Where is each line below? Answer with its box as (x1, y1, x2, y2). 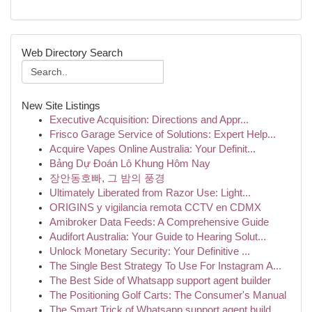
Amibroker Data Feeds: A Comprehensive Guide (49, 217, 269, 228)
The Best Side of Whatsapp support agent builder (49, 275, 271, 286)
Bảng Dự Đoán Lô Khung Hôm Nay (49, 158, 210, 169)
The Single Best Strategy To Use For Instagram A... (49, 260, 281, 272)
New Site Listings (22, 100, 100, 111)
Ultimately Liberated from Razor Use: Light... (49, 187, 251, 198)
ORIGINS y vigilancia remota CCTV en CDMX (49, 202, 261, 213)
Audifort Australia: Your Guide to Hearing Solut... (49, 231, 266, 242)
